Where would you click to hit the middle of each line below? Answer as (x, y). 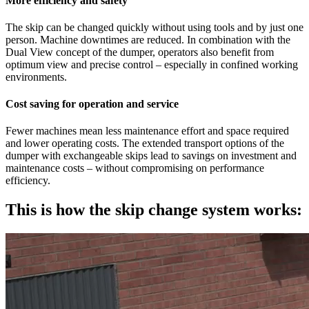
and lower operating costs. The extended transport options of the (145, 143)
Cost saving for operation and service (92, 104)
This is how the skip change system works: (154, 210)
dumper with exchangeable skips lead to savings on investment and (151, 156)
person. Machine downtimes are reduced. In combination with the (148, 39)
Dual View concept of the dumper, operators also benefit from (140, 52)
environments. (36, 77)
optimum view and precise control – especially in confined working (152, 64)
